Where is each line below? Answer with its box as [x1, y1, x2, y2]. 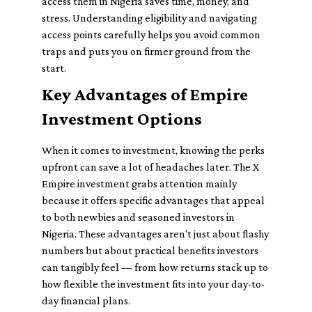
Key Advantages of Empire [42, 84, 248, 104]
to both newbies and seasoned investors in [42, 211, 235, 223]
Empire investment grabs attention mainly [42, 178, 237, 189]
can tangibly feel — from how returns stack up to [42, 261, 268, 273]
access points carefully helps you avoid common [42, 29, 260, 40]
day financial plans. [42, 295, 130, 306]
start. [42, 62, 66, 74]
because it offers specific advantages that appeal [42, 194, 265, 206]
